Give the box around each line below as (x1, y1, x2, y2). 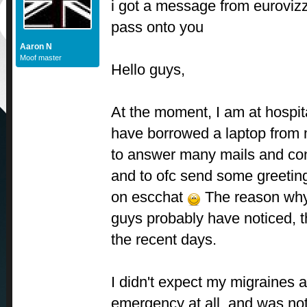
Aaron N (20, 42, 52, 52)
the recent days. (111, 231, 217, 249)
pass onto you (111, 19, 204, 36)
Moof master (20, 53, 62, 62)
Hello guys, (111, 61, 185, 79)
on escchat (111, 188, 187, 206)
